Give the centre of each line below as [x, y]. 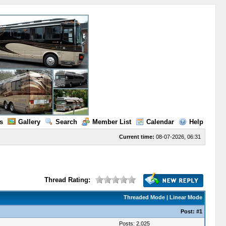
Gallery [29, 122]
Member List [111, 122]
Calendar [160, 122]
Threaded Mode [144, 197]
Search [66, 122]
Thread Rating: [67, 180]
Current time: [136, 137]
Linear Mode [186, 197]
